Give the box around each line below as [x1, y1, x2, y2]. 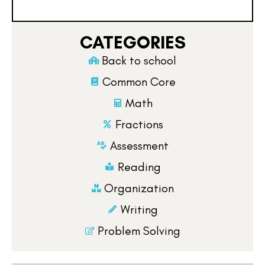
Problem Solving [98, 223, 181, 238]
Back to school [102, 53, 177, 67]
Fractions [115, 117, 163, 131]
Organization [104, 180, 174, 195]
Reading [117, 159, 161, 174]
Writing [120, 202, 158, 216]
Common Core [102, 74, 176, 89]
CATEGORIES [79, 31, 186, 53]
